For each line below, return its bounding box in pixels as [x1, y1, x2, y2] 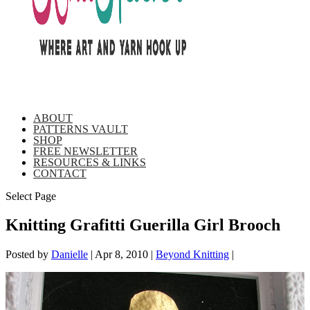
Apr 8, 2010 [95, 248, 148, 261]
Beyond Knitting [156, 248, 229, 261]
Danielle [51, 248, 88, 261]
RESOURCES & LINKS [33, 156, 146, 168]
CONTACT [33, 167, 86, 179]
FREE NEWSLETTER [33, 145, 138, 157]
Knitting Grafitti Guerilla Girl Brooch [6, 216, 280, 235]
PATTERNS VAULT [33, 122, 128, 135]
